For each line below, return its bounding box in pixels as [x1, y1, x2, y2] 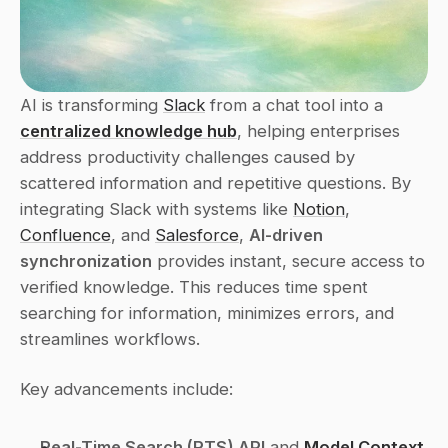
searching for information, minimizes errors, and [20, 303, 394, 323]
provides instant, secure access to [152, 251, 425, 271]
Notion [293, 199, 345, 219]
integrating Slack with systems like [20, 199, 293, 219]
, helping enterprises [237, 121, 400, 141]
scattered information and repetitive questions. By [20, 173, 411, 193]
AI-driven [249, 225, 323, 245]
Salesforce [155, 225, 239, 245]
